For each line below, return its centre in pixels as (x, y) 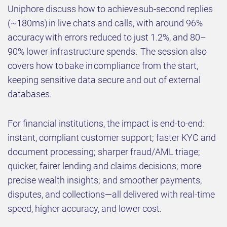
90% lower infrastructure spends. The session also (107, 52)
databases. (30, 94)
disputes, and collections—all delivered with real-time (111, 195)
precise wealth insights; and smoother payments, (105, 180)
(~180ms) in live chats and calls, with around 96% (105, 23)
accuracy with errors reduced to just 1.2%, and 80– (107, 37)
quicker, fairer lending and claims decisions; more (104, 166)
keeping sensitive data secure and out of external (104, 80)
